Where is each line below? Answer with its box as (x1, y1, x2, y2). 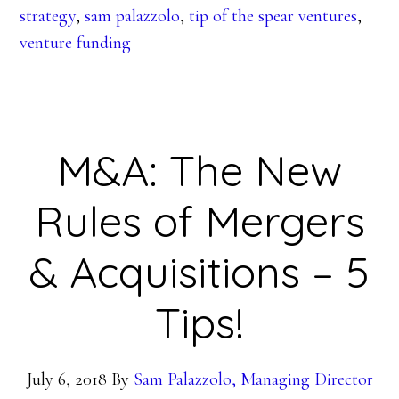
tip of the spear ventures (189, 5, 358, 28)
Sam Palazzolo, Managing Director (133, 369, 373, 391)
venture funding (20, 32, 132, 54)
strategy (20, 5, 77, 28)
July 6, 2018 (26, 369, 107, 391)
